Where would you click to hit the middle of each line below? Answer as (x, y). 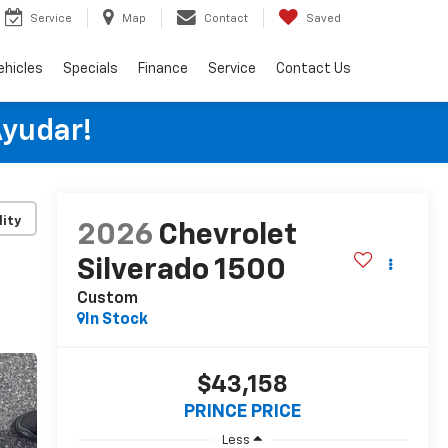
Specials (90, 68)
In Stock (116, 320)
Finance (163, 68)
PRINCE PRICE (242, 412)
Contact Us (313, 68)
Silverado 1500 (181, 271)
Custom (107, 299)
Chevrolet (227, 236)
